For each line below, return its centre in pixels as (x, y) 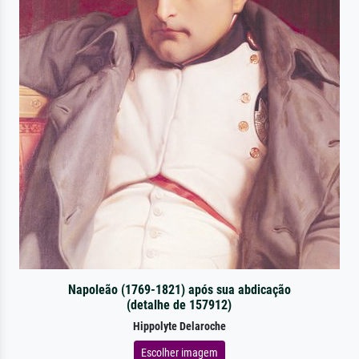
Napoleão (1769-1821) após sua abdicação (179, 289)
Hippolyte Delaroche (179, 326)
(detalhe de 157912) (179, 305)
